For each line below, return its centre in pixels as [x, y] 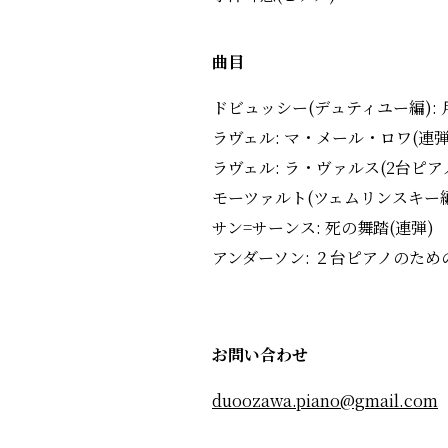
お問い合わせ [260, 354]
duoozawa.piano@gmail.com [325, 400]
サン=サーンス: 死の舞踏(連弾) [323, 227]
